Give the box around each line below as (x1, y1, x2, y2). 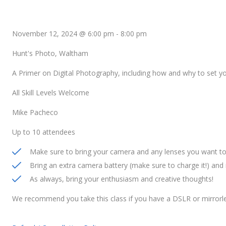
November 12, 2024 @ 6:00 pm (12, 29, 114, 39)
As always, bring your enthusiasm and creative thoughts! (30, 174, 213, 184)
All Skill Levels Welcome (12, 88, 89, 98)
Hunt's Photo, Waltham (12, 48, 88, 59)
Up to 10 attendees (12, 127, 75, 137)
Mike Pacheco (12, 107, 58, 118)
